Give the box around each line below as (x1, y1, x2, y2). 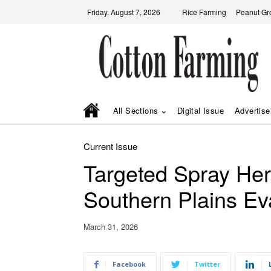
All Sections (113, 104, 158, 116)
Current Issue (83, 140, 137, 152)
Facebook (113, 260, 146, 269)
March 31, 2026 (83, 221, 138, 233)
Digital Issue (177, 104, 224, 116)
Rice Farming (182, 7, 226, 17)
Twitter (194, 260, 220, 269)
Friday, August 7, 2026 (87, 7, 160, 17)
